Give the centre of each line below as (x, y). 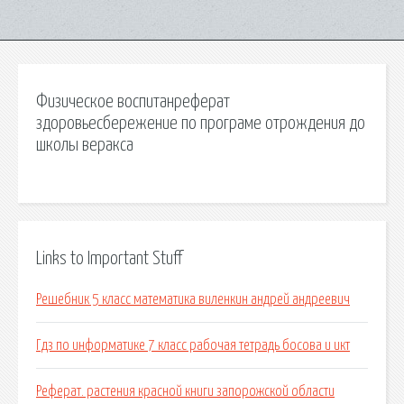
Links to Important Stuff (109, 258)
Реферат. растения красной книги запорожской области (185, 392)
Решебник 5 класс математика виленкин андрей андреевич (193, 300)
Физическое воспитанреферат (133, 102)
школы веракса (85, 145)
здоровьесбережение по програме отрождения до (201, 124)
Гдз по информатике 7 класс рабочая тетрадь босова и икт (193, 346)
